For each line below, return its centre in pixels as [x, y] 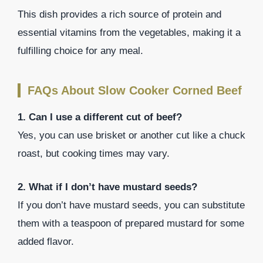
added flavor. [46, 241]
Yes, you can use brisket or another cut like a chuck [131, 136]
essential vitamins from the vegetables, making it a [129, 33]
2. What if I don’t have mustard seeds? [107, 187]
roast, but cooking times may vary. [94, 154]
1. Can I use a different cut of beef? [100, 117]
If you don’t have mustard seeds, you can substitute [131, 205]
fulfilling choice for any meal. [80, 51]
